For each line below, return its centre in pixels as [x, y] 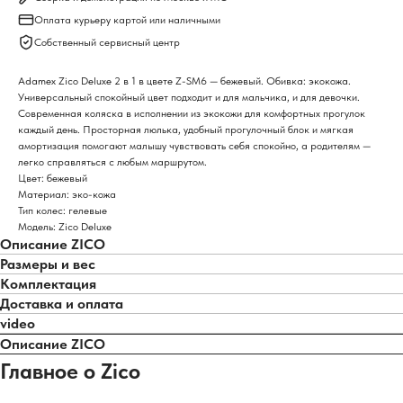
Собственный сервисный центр [107, 42]
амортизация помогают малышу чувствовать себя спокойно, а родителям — [194, 146]
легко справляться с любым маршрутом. [112, 162]
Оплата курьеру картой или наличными [127, 20]
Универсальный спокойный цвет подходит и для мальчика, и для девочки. [189, 97]
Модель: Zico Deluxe [65, 227]
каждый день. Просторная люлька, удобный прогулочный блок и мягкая [186, 130]
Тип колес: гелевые [63, 210]
